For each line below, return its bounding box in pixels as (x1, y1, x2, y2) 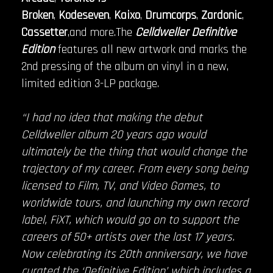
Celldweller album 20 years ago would (21, 127, 206, 143)
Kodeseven (55, 7, 109, 24)
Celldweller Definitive (135, 24, 236, 41)
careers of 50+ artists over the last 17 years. (21, 229, 235, 246)
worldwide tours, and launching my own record (21, 195, 248, 211)
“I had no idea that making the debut (21, 110, 202, 126)
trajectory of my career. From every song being (21, 161, 248, 177)
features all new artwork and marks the (55, 41, 247, 58)
